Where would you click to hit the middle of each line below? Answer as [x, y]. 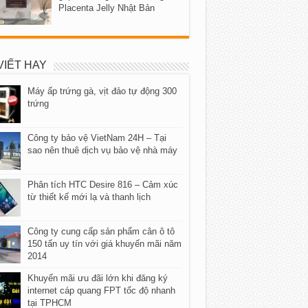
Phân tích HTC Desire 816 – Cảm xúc [102, 184]
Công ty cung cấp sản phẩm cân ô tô [101, 231]
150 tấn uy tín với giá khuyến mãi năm [104, 243]
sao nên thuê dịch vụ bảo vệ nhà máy [102, 150]
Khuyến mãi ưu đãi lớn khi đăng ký [97, 278]
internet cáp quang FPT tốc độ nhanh [101, 290]
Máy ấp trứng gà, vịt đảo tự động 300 [102, 91]
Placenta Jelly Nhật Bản [106, 8]
